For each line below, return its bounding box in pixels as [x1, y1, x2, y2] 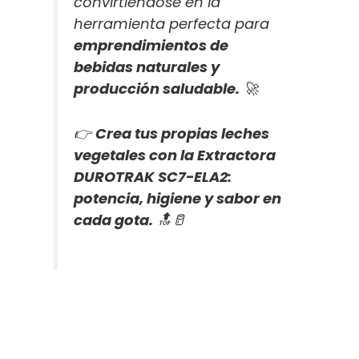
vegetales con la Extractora [74, 145, 276, 166]
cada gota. [74, 210, 154, 231]
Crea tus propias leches [95, 123, 270, 144]
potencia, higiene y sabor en [74, 188, 282, 209]
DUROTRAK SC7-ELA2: [74, 167, 232, 188]
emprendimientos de [74, 35, 229, 56]
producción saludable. [74, 79, 240, 99]
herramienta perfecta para [74, 14, 270, 34]
